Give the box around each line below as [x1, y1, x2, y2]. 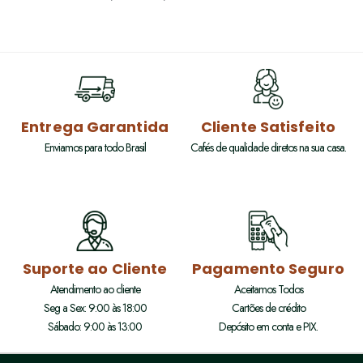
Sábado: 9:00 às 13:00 [48, 318, 142, 335]
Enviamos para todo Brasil [44, 139, 146, 156]
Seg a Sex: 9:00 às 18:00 [43, 300, 147, 317]
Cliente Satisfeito [201, 116, 335, 137]
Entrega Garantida [21, 116, 169, 137]
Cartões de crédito [231, 300, 305, 317]
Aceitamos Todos [233, 281, 303, 298]
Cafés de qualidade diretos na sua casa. [190, 139, 346, 156]
